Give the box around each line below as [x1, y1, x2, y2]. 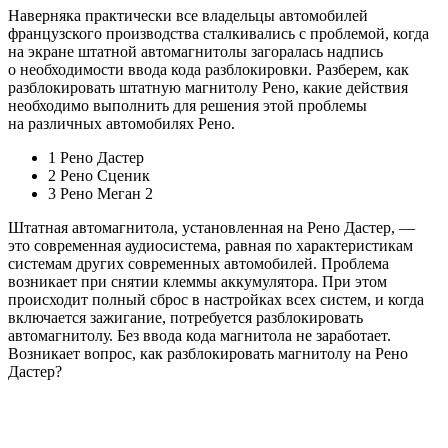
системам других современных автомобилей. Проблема [8, 255, 389, 273]
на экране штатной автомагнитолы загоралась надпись [8, 43, 383, 61]
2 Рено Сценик [48, 167, 150, 185]
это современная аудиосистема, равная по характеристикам [8, 237, 413, 255]
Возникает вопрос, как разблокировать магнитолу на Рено [8, 345, 408, 363]
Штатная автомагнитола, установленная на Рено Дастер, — [8, 219, 415, 237]
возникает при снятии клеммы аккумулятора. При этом [8, 273, 387, 291]
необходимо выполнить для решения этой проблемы [8, 97, 367, 115]
